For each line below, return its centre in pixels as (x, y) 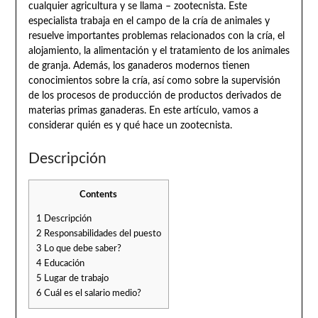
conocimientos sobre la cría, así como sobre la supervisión (154, 81)
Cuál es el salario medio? (91, 293)
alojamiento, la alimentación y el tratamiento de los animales (159, 51)
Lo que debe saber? (81, 248)
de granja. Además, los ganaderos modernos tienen (139, 66)
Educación (63, 263)
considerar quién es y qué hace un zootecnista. (130, 125)
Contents (99, 194)
